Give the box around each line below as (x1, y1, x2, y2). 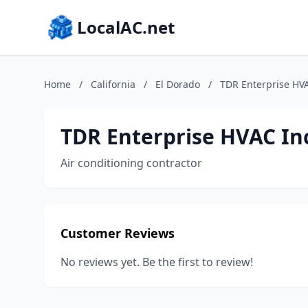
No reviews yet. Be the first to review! (60, 254, 253, 269)
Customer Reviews (60, 225, 175, 241)
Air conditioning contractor (60, 155, 202, 170)
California (91, 78, 135, 91)
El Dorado (155, 78, 200, 91)
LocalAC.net (77, 16, 175, 38)
